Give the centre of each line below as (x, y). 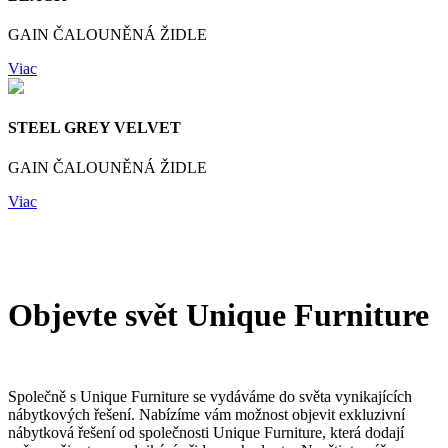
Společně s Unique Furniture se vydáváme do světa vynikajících (210, 397)
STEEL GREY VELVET (94, 128)
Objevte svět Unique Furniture (222, 315)
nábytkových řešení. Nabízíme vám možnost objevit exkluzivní (206, 415)
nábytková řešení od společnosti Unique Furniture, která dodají (206, 433)
